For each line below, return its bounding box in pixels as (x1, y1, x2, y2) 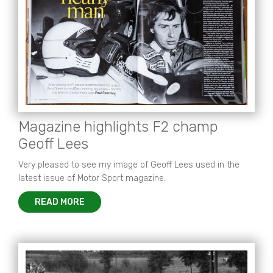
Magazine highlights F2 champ (18, 118, 218, 135)
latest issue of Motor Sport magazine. (18, 173, 166, 183)
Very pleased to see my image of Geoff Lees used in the (18, 160, 239, 170)
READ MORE (35, 197, 85, 207)
